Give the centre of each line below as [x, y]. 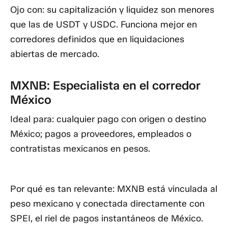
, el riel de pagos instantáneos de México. [117, 219]
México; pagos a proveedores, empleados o [101, 134]
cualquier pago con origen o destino [130, 119]
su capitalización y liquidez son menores [129, 9]
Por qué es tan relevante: [62, 189]
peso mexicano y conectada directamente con [107, 204]
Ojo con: [27, 9]
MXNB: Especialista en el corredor [105, 85]
